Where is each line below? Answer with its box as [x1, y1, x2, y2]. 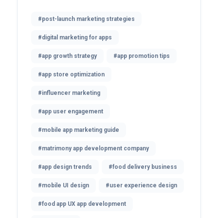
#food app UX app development [38, 200, 126, 208]
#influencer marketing [38, 90, 100, 97]
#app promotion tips [113, 53, 170, 60]
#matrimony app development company [38, 145, 149, 152]
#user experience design [106, 182, 177, 189]
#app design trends [38, 163, 92, 171]
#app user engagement [38, 108, 103, 115]
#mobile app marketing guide [38, 127, 119, 134]
